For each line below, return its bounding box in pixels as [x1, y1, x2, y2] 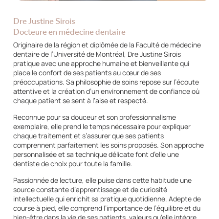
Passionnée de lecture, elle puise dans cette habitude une [13, 175, 192, 185]
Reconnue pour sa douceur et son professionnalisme [13, 112, 176, 122]
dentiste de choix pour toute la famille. [13, 158, 132, 168]
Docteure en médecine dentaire [13, 25, 126, 37]
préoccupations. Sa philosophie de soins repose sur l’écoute [13, 77, 199, 87]
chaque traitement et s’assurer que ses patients [13, 131, 164, 140]
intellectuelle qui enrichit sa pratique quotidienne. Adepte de [13, 194, 201, 203]
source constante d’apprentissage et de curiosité [13, 184, 167, 194]
